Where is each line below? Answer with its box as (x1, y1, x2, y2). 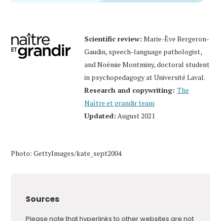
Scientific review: (84, 34, 142, 43)
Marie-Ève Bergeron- (142, 34, 209, 43)
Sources (26, 193, 59, 205)
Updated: (84, 110, 116, 120)
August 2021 (116, 110, 155, 120)
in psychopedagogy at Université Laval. (84, 72, 205, 82)
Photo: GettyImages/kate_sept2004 (11, 148, 121, 158)
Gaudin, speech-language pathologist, (84, 46, 202, 56)
